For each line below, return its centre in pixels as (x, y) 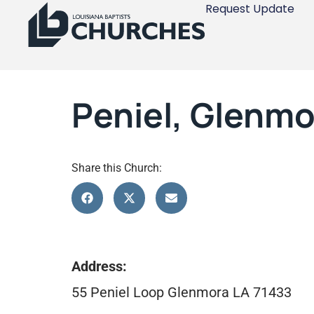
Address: (99, 267)
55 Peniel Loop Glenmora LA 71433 (182, 292)
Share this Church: (117, 168)
